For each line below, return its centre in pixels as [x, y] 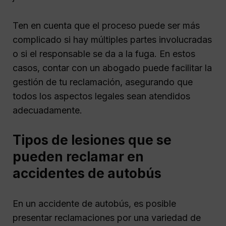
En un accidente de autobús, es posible [94, 204]
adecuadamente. [47, 110]
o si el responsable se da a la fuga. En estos [104, 53]
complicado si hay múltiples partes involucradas [112, 39]
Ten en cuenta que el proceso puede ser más [106, 25]
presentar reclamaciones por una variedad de [107, 218]
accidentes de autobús [87, 174]
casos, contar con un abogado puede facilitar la [112, 68]
